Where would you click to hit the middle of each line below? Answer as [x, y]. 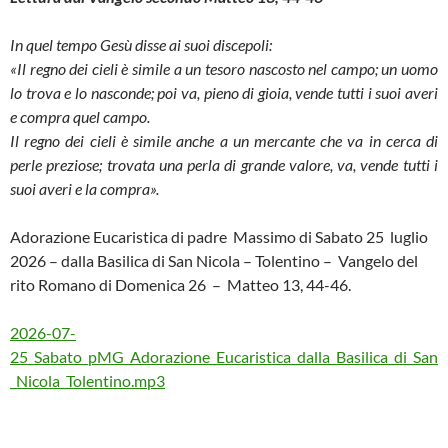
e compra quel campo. [80, 116]
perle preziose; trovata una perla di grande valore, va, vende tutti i [224, 164]
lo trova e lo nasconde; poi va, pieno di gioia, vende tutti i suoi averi [224, 92]
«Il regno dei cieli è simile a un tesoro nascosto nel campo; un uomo [224, 68]
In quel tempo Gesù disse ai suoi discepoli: [141, 44]
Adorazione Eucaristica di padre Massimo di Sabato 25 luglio [220, 236]
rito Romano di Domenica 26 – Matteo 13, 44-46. [180, 284]
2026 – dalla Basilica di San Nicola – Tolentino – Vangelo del [214, 260]
